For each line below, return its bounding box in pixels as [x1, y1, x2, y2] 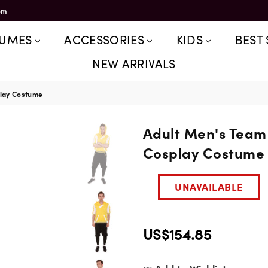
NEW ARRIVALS [92, 54, 176, 71]
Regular [142, 235, 182, 251]
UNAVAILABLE [175, 179, 243, 194]
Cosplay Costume [143, 142, 265, 162]
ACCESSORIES [64, 31, 148, 47]
